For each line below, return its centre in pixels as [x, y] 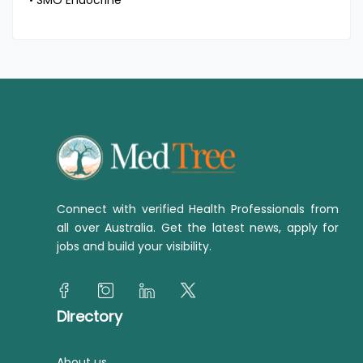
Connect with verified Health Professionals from [198, 209]
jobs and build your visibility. [134, 246]
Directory [90, 316]
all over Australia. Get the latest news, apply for [198, 228]
